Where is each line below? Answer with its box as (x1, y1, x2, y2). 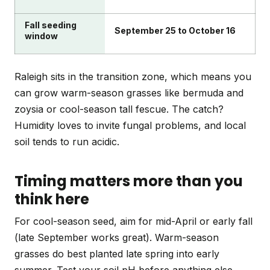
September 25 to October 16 (115, 25, 236, 36)
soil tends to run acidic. (14, 136, 119, 148)
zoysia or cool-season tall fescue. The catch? (14, 103, 224, 116)
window (25, 31, 58, 42)
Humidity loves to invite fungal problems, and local (14, 119, 246, 132)
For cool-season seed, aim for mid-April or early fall (14, 215, 253, 228)
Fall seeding (25, 20, 77, 31)
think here (14, 189, 89, 210)
